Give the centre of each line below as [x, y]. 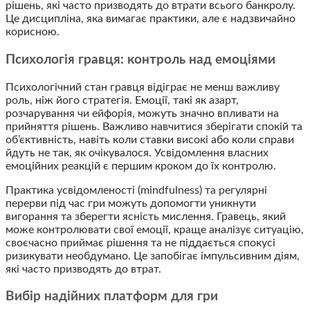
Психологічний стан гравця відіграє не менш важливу [143, 87]
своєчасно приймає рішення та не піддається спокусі [140, 243]
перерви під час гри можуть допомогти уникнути [131, 203]
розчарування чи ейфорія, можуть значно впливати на [142, 113]
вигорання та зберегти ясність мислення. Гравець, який [146, 216]
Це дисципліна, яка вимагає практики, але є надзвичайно [151, 19]
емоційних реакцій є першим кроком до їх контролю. [141, 166]
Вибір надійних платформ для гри [112, 297]
